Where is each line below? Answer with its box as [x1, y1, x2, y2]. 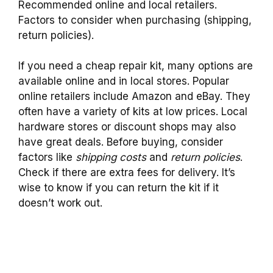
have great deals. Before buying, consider [18, 136, 223, 149]
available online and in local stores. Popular [18, 75, 229, 88]
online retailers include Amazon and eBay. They [18, 90, 250, 103]
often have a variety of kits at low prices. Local [18, 105, 247, 118]
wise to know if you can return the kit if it [18, 182, 219, 194]
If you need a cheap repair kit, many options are [18, 60, 253, 73]
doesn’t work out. [18, 197, 102, 210]
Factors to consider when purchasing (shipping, [18, 13, 252, 26]
